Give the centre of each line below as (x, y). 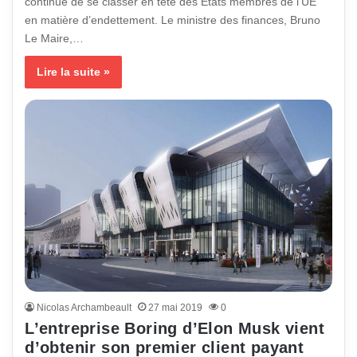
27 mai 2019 (176, 308)
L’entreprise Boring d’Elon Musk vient (175, 329)
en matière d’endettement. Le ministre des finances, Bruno (173, 20)
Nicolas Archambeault (84, 308)
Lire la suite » (74, 72)
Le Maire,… (55, 39)
